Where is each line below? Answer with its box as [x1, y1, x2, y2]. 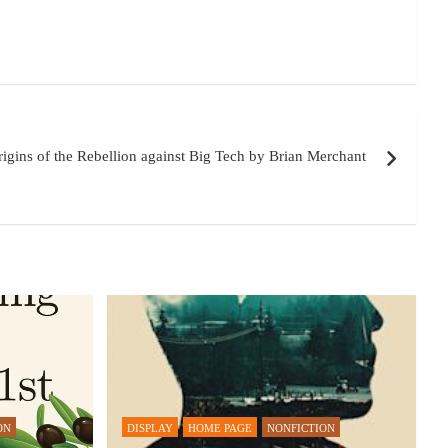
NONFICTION [266, 421, 335, 434]
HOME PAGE [187, 421, 252, 434]
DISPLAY [126, 421, 173, 434]
